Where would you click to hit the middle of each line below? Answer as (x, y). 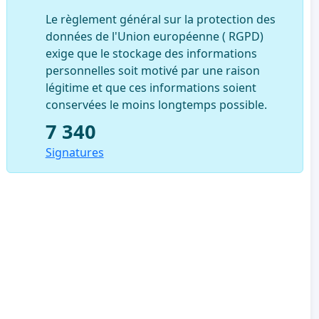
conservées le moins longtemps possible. (156, 104)
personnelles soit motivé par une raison (152, 70)
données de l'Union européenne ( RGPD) (154, 36)
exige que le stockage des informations (151, 53)
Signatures (74, 152)
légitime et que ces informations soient (151, 87)
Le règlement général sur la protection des (160, 19)
